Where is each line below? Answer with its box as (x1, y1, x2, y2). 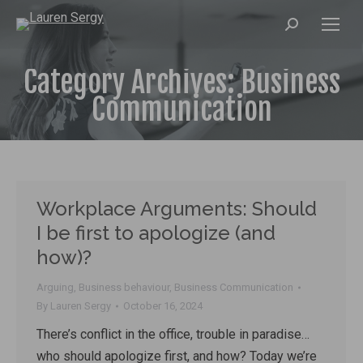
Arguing (36, 281, 74, 293)
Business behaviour (79, 281, 169, 293)
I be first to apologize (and (36, 221, 275, 245)
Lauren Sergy (50, 300, 111, 312)
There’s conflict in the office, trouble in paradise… (36, 327, 310, 342)
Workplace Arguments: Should (36, 197, 317, 220)
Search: (284, 20, 326, 36)
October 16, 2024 (123, 300, 203, 312)
